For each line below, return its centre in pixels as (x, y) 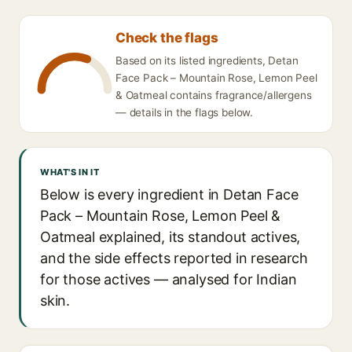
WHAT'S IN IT (70, 172)
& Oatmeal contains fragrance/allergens (214, 95)
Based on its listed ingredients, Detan (207, 60)
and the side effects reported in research (174, 258)
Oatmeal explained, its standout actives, (170, 237)
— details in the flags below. (185, 112)
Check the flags (167, 38)
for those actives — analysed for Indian (169, 279)
